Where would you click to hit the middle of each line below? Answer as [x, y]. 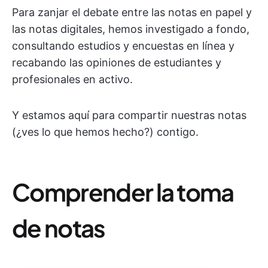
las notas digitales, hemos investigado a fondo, [131, 29]
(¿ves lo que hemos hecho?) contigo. [105, 132]
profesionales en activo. [72, 79]
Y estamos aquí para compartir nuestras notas [129, 115]
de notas [59, 228]
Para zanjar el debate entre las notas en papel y [132, 12]
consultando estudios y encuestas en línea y [123, 46]
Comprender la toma [123, 192]
